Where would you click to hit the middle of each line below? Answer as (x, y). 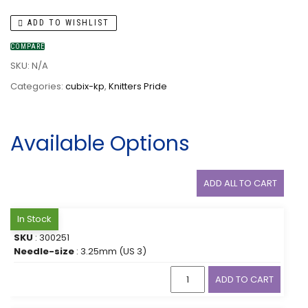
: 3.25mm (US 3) (110, 252)
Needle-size (44, 252)
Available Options (100, 144)
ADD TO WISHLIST (67, 22)
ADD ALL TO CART (240, 184)
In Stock (34, 219)
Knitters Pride (138, 87)
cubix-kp (85, 87)
